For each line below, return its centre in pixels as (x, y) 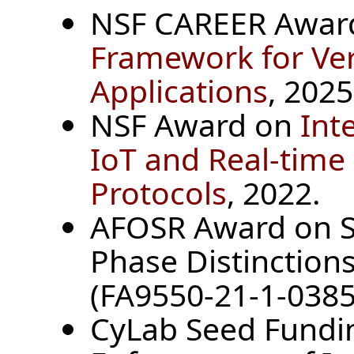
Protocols (158, 193)
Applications (179, 91)
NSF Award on (195, 125)
